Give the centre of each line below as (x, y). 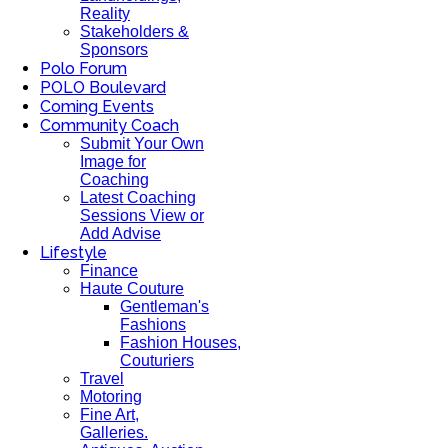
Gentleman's (164, 306)
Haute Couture (132, 288)
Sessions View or (142, 215)
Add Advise (120, 233)
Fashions (153, 324)
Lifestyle (73, 252)
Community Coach (109, 125)
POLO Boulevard (103, 87)
